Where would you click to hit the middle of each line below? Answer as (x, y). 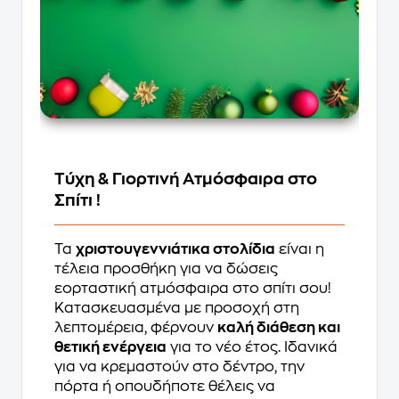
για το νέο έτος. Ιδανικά (252, 348)
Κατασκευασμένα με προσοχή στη (177, 309)
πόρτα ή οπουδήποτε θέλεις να (165, 387)
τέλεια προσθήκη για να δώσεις (166, 269)
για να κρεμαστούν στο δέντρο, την (179, 367)
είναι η (300, 250)
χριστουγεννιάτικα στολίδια (175, 250)
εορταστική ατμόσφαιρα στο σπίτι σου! (193, 289)
